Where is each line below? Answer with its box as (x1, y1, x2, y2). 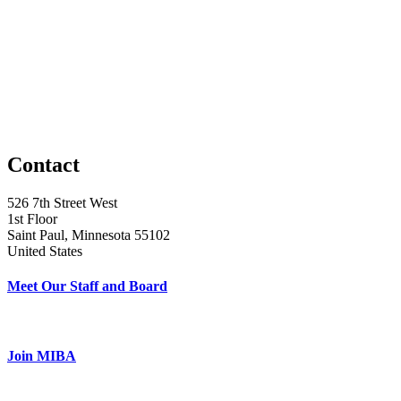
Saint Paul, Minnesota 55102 (7, 226, 170, 243)
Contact (7, 152, 80, 176)
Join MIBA (7, 348, 76, 364)
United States (7, 243, 82, 259)
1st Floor (7, 210, 57, 226)
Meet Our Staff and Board (7, 277, 167, 294)
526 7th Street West (7, 194, 117, 210)
